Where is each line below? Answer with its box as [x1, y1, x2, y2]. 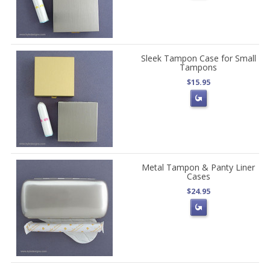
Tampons [180, 61, 218, 73]
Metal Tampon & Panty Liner [142, 161, 256, 173]
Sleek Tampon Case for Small [140, 52, 256, 64]
